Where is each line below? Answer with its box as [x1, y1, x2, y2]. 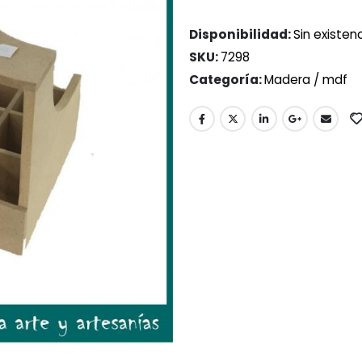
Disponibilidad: [189, 26, 293, 44]
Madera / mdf [264, 71, 347, 89]
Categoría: [189, 71, 264, 89]
